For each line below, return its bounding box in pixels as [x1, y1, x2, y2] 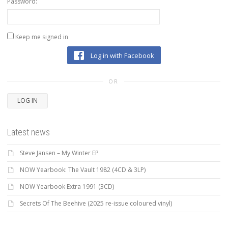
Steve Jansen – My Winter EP [20, 149, 99, 158]
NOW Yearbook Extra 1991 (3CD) [20, 182, 114, 191]
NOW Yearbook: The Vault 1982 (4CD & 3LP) [20, 165, 146, 175]
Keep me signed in [15, 33, 68, 42]
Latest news [7, 127, 50, 138]
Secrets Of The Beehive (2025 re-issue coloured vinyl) [20, 199, 172, 208]
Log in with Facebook [89, 50, 154, 60]
